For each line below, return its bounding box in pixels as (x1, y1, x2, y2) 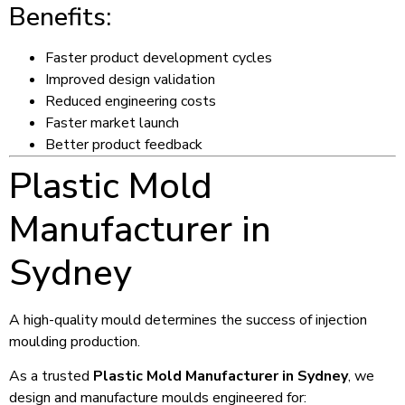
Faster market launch (45, 113, 179, 134)
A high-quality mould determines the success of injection (9, 310, 367, 331)
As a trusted (9, 366, 93, 387)
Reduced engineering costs (45, 91, 216, 112)
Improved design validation (45, 70, 215, 90)
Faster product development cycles (45, 48, 272, 69)
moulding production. (9, 332, 140, 353)
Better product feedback (45, 135, 202, 155)
